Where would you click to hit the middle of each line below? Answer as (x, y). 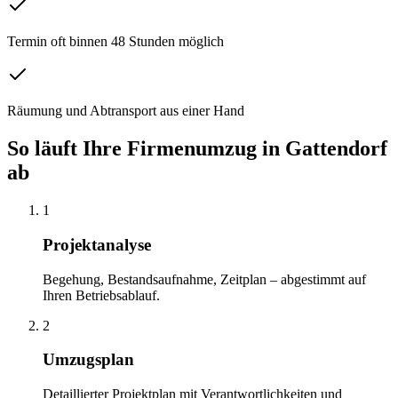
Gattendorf (336, 149)
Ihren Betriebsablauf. (101, 295)
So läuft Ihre (67, 149)
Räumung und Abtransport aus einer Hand (126, 111)
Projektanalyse (97, 244)
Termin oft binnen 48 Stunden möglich (115, 42)
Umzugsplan (88, 360)
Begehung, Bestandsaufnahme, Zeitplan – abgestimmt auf (204, 279)
